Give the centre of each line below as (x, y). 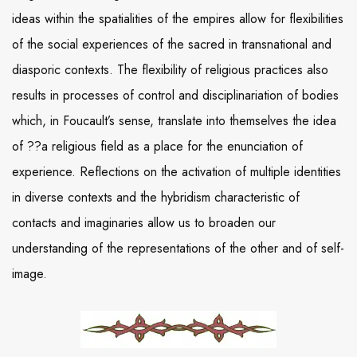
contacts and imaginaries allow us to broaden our (144, 223)
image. (29, 274)
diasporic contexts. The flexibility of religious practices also (170, 70)
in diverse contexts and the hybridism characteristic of (156, 198)
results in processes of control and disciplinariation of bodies (175, 96)
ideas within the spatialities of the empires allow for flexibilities (178, 19)
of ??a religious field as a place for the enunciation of (157, 147)
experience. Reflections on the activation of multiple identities (177, 172)
